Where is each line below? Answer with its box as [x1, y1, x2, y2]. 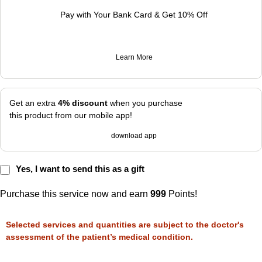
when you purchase [110, 98, 182, 108]
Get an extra [9, 98, 58, 108]
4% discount [58, 98, 110, 108]
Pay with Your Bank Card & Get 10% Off [60, 10, 208, 20]
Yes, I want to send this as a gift [16, 164, 144, 174]
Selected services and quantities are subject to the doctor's [6, 220, 244, 230]
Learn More [115, 53, 153, 62]
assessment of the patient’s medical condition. [6, 232, 193, 242]
